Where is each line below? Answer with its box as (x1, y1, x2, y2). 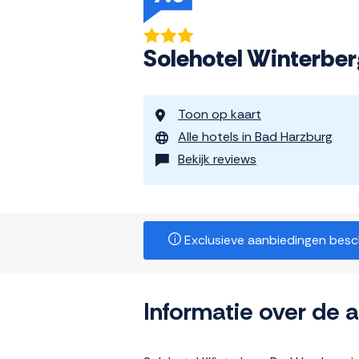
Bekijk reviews (178, 151, 256, 168)
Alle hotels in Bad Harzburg (178, 128, 333, 146)
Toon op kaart (178, 106, 261, 123)
